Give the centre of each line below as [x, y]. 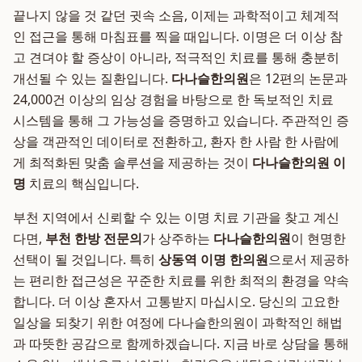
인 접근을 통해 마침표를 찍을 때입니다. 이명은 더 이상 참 [178, 36]
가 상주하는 [178, 238]
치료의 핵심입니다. [82, 183]
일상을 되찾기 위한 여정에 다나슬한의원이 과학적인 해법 [178, 322]
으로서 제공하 [309, 259]
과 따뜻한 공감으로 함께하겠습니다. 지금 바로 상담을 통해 [181, 343]
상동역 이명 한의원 [213, 259]
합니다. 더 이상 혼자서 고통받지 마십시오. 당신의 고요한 [176, 301]
